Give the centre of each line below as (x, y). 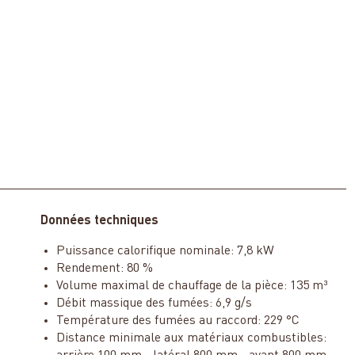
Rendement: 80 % (104, 268)
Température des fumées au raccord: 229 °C (177, 321)
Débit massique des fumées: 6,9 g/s (154, 303)
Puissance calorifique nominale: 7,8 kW (165, 251)
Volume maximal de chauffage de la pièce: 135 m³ (192, 286)
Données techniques (99, 221)
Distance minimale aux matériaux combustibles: (191, 338)
